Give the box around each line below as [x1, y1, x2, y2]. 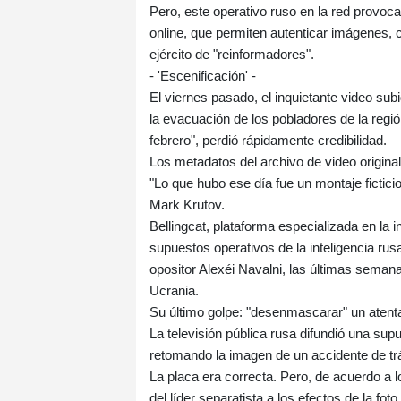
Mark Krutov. [149, 197, 225, 213]
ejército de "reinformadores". [149, 47, 314, 63]
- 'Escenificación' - [149, 68, 256, 84]
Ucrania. [149, 283, 199, 299]
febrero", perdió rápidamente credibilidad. [149, 132, 387, 149]
